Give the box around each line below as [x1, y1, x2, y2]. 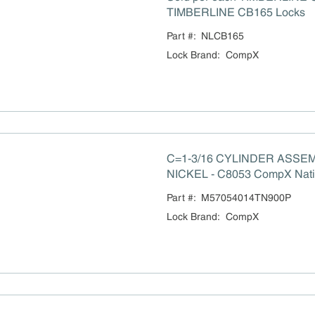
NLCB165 [200, 30, 244, 41]
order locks [166, 183, 221, 196]
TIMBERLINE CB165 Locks [166, 6, 305, 19]
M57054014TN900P [200, 192, 291, 203]
